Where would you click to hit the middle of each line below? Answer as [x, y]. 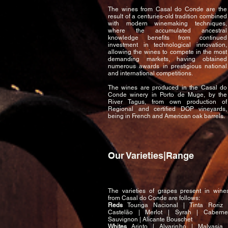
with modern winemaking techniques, [167, 23]
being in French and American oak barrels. [166, 116]
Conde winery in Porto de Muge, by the [167, 95]
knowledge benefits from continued [167, 38]
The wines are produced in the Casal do [167, 88]
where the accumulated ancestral [167, 31]
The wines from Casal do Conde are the [167, 9]
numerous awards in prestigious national [167, 66]
